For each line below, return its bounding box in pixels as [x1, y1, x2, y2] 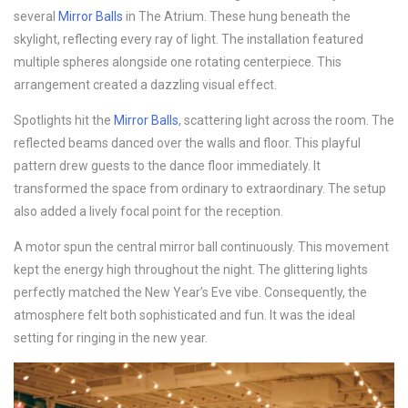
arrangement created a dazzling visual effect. [14, 76, 277, 92]
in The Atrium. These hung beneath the [123, 8, 351, 24]
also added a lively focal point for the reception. [14, 203, 283, 219]
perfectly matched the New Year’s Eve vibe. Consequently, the [14, 284, 367, 300]
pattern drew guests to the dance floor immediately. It [14, 158, 321, 173]
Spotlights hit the [14, 112, 114, 127]
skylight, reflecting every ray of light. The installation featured [14, 31, 363, 46]
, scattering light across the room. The [178, 112, 394, 127]
